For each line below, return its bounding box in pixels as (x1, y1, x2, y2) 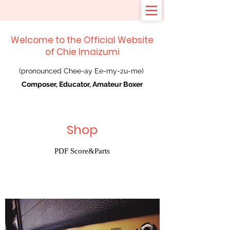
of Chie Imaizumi (45, 46, 120, 58)
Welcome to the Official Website (11, 34, 154, 46)
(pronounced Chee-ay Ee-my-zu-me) (18, 67, 146, 75)
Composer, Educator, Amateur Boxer (22, 80, 143, 88)
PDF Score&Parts (54, 147, 110, 155)
